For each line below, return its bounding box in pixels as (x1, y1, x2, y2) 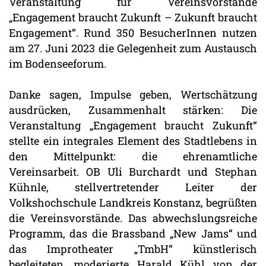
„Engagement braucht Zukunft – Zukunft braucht (9, 10, 257, 25)
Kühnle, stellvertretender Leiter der (9, 180, 257, 195)
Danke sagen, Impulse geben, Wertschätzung (9, 87, 257, 102)
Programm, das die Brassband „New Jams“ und (9, 226, 257, 241)
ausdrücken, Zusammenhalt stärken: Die (9, 103, 257, 118)
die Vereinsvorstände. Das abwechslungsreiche (9, 211, 257, 226)
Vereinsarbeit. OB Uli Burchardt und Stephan (9, 164, 257, 179)
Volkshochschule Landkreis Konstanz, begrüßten (9, 195, 257, 210)
